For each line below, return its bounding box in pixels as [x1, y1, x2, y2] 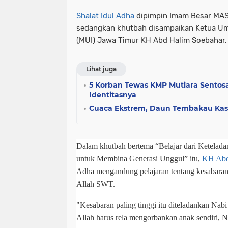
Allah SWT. [76, 180, 115, 189]
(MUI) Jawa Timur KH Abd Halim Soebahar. [76, 36, 227, 45]
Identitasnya [89, 90, 136, 100]
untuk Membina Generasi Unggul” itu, [76, 154, 202, 163]
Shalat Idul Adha [76, 11, 134, 21]
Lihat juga [86, 65, 117, 73]
